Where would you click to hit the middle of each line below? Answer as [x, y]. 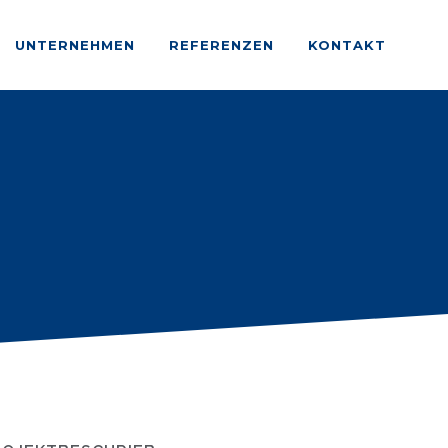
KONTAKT [347, 45]
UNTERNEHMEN [75, 45]
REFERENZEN [221, 45]
